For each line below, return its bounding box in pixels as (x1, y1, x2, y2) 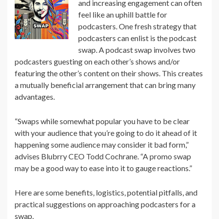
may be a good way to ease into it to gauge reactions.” (15, 163, 192, 173)
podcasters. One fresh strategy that (78, 22, 197, 31)
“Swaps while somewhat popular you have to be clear (15, 116, 190, 126)
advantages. (15, 92, 56, 102)
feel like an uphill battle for (78, 10, 167, 20)
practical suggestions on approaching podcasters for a (15, 199, 196, 209)
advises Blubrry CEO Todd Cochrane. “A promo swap (15, 152, 191, 161)
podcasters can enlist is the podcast (78, 33, 197, 43)
